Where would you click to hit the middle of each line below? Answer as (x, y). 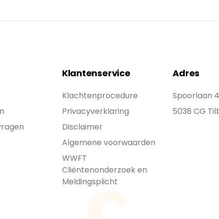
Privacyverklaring (95, 111)
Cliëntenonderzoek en (104, 170)
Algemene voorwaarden (109, 142)
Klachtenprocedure (100, 96)
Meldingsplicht (90, 182)
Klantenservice (96, 73)
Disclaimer (82, 127)
